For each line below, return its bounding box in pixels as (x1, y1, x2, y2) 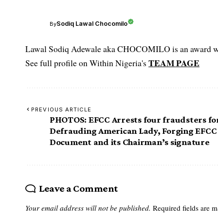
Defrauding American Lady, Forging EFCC (50, 125, 217, 136)
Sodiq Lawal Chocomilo (56, 20, 127, 28)
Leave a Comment (38, 182, 118, 194)
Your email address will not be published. (25, 202, 151, 213)
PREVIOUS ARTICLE (31, 106, 91, 113)
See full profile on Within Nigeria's (25, 57, 148, 69)
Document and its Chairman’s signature (50, 136, 210, 147)
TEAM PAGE (148, 56, 200, 69)
